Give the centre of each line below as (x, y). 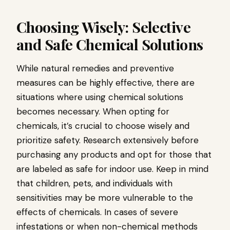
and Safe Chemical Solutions (110, 44)
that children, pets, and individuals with (94, 183)
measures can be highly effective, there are (106, 83)
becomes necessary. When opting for (93, 111)
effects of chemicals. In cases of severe (97, 212)
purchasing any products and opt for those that (114, 155)
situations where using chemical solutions (100, 97)
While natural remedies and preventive (95, 68)
